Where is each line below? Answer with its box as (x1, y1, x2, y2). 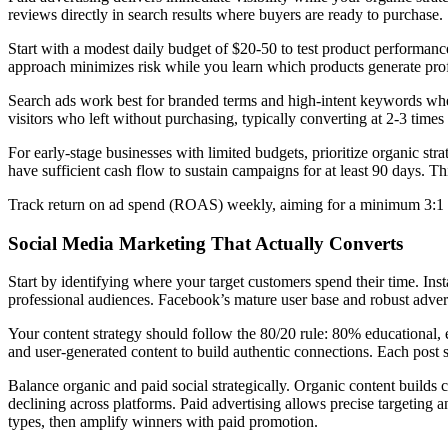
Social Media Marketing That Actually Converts (8, 232, 403, 254)
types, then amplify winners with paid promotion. (8, 413, 318, 431)
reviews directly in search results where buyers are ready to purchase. (8, 6, 443, 24)
